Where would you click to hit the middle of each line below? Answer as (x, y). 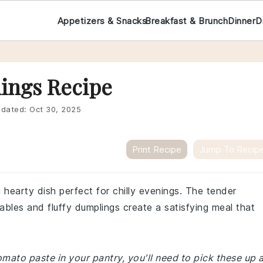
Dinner (242, 21)
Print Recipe (157, 149)
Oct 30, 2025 (55, 109)
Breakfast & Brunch (187, 21)
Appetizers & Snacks (102, 21)
